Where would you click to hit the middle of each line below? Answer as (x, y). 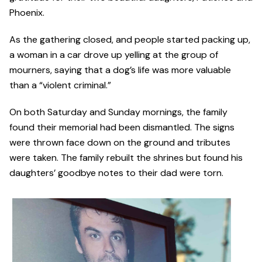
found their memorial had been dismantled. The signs (122, 127)
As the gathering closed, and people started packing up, (130, 40)
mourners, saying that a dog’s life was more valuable (120, 70)
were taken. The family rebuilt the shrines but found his (126, 158)
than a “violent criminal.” (60, 85)
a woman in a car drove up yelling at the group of (114, 55)
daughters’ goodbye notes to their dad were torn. (116, 173)
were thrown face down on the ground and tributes (120, 143)
